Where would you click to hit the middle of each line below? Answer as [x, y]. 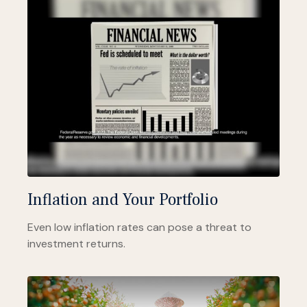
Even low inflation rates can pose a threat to [139, 227]
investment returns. [76, 243]
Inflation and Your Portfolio [123, 199]
